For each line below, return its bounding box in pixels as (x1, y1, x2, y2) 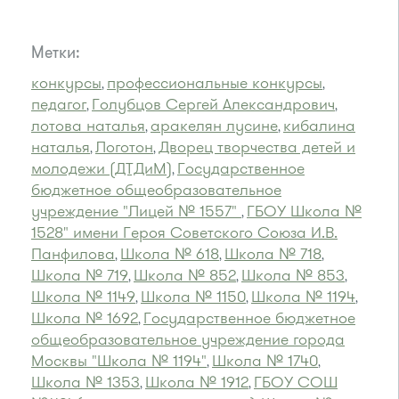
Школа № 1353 (31, 371, 140, 394)
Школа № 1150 (141, 286, 246, 308)
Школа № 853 (241, 265, 345, 287)
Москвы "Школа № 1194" (31, 350, 207, 372)
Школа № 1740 (212, 350, 318, 372)
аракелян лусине (151, 115, 278, 137)
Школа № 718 (224, 243, 322, 265)
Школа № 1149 (31, 286, 135, 308)
